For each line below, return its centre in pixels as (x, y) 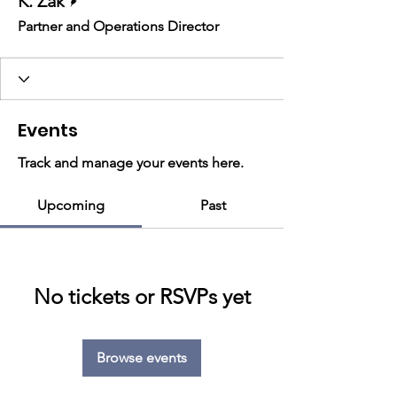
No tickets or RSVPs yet (142, 296)
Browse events (142, 358)
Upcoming (71, 205)
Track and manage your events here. (131, 163)
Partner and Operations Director (118, 26)
